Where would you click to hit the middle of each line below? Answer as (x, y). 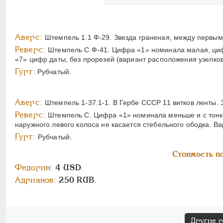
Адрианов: (36, 180)
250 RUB (76, 180)
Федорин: (34, 168)
